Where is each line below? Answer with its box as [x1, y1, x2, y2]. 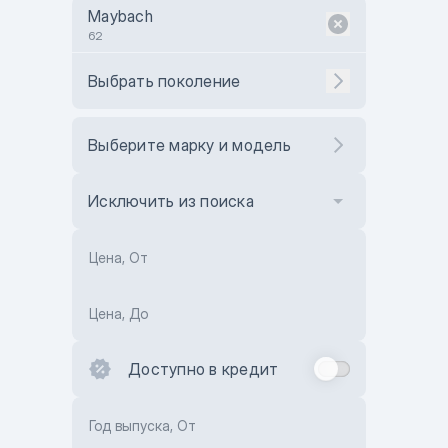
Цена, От [89, 249, 148, 266]
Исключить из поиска [88, 191, 254, 211]
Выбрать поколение [88, 71, 241, 91]
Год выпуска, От [89, 417, 196, 434]
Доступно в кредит [128, 359, 279, 379]
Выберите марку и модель [88, 135, 291, 155]
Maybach [88, 6, 153, 26]
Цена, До [89, 305, 148, 322]
